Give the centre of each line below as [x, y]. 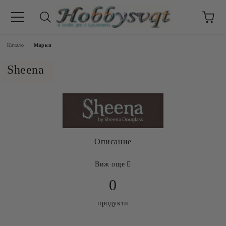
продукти [113, 203]
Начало [16, 45]
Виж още [110, 164]
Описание [113, 142]
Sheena [26, 70]
